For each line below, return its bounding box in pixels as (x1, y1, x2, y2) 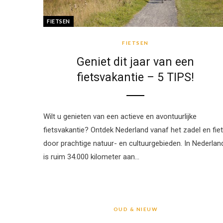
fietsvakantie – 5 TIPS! (77, 70, 194, 84)
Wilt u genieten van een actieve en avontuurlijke (43, 111, 197, 121)
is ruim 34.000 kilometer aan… (43, 152, 139, 161)
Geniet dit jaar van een (77, 55, 194, 69)
